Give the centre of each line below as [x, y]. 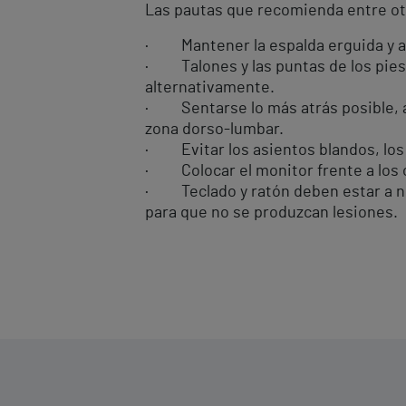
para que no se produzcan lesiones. [271, 213]
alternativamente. [210, 88]
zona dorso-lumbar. [214, 130]
